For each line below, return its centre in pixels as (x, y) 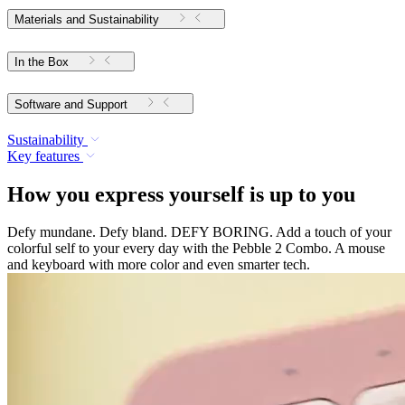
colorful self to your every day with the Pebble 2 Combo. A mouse (196, 249)
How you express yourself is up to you (181, 194)
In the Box (42, 61)
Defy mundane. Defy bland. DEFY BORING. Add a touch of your (199, 232)
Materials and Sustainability (87, 19)
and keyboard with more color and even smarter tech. (159, 265)
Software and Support (107, 104)
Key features (43, 155)
